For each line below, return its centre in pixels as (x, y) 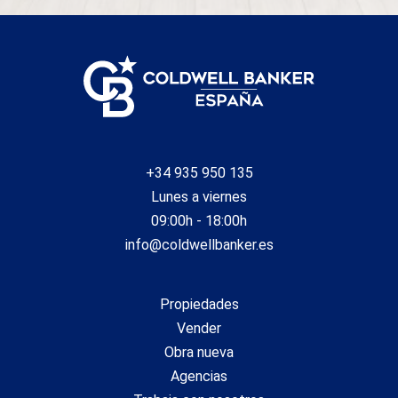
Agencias (199, 377)
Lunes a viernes (199, 197)
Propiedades (199, 305)
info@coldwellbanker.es (199, 245)
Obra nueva (199, 353)
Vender (199, 329)
